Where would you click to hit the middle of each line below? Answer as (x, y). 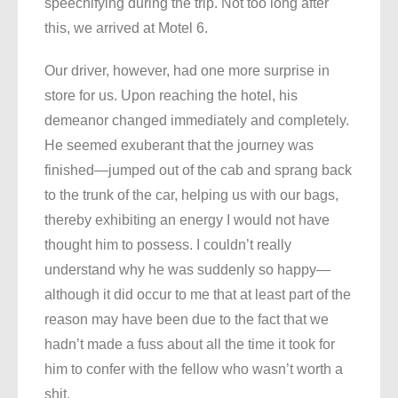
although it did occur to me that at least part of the (198, 295)
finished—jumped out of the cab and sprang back (198, 171)
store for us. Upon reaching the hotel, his (171, 96)
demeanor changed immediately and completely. (197, 121)
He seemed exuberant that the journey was (179, 146)
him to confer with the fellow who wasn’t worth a (194, 370)
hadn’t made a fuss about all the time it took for (190, 345)
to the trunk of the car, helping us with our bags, (191, 195)
